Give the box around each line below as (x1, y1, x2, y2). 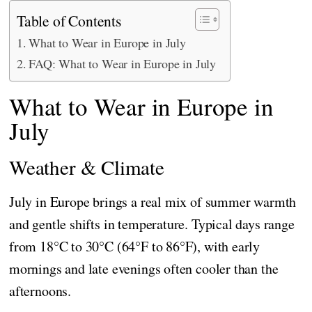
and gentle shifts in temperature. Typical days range (9, 214, 295, 233)
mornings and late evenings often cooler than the (9, 258, 279, 278)
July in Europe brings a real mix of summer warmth (9, 192, 297, 211)
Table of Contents (17, 10, 121, 31)
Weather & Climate (9, 153, 164, 180)
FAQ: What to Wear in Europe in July (29, 54, 216, 72)
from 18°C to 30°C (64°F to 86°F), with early (9, 236, 260, 256)
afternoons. (9, 281, 72, 300)
